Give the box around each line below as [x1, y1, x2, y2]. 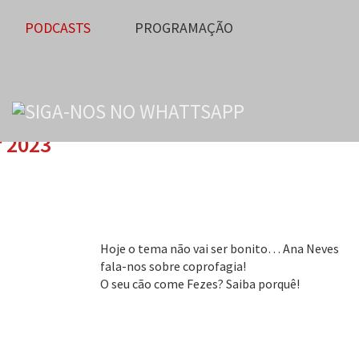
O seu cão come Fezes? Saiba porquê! [99, 276, 300, 292]
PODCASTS [25, 18, 91, 37]
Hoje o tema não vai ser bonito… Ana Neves [99, 240, 339, 256]
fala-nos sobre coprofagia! [99, 258, 248, 274]
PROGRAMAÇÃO [135, 18, 233, 37]
